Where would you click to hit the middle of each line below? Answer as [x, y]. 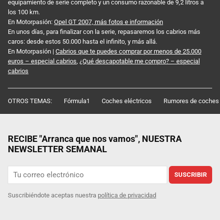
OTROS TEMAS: [30, 101]
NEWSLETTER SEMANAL [57, 149]
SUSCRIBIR [191, 174]
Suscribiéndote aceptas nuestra [53, 195]
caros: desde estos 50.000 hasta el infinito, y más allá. [82, 41]
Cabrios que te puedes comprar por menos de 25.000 [128, 51]
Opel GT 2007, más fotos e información [109, 22]
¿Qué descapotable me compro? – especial [140, 61]
